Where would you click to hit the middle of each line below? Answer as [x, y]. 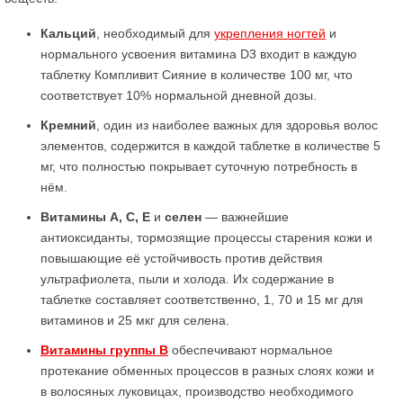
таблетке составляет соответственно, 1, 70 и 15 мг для [202, 300]
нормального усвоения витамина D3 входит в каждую [199, 54]
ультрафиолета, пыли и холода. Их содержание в [187, 279]
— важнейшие [245, 217]
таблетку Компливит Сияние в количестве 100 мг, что [197, 75]
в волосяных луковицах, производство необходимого [197, 391]
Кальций [68, 33]
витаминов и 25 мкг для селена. [135, 320]
